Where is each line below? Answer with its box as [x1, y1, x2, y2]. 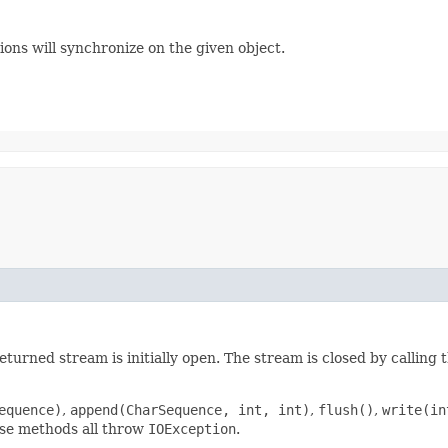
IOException [148, 420, 236, 437]
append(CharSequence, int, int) [70, 401, 310, 418]
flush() [318, 401, 374, 418]
